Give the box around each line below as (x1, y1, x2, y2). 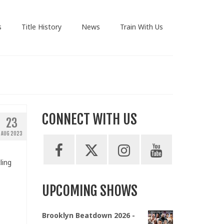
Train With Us (119, 22, 163, 31)
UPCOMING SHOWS (41, 182, 137, 200)
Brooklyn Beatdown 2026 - (41, 210, 135, 220)
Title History (21, 22, 61, 31)
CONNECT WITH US (41, 110, 137, 128)
